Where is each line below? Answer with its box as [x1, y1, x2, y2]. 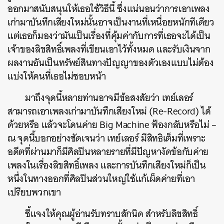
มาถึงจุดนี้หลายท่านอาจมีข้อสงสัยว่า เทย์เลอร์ [25, 89, 194, 106]
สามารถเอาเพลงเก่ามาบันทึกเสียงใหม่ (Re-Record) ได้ [7, 103, 211, 119]
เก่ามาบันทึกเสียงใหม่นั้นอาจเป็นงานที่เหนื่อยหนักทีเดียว [7, 14, 214, 30]
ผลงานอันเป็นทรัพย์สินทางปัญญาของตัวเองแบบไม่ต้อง [7, 54, 214, 71]
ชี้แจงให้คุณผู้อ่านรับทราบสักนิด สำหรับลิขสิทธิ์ [25, 205, 198, 222]
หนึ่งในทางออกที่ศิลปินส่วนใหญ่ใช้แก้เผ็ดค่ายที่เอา [7, 170, 195, 187]
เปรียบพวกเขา [7, 184, 61, 200]
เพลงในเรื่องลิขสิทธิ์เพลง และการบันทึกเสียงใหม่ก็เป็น [7, 157, 206, 173]
